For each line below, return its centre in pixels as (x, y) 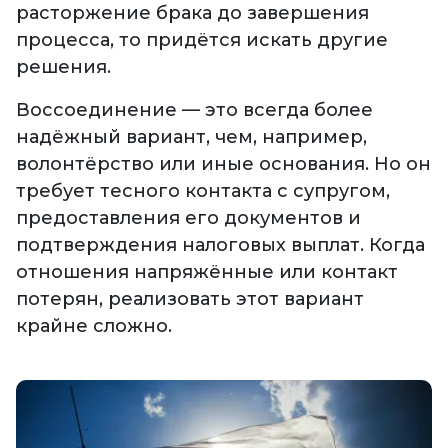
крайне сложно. (94, 326)
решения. (63, 67)
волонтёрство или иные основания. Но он (223, 164)
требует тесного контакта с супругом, (203, 191)
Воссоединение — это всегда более (194, 110)
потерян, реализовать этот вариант (190, 299)
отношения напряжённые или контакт (207, 272)
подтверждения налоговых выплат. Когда (220, 245)
